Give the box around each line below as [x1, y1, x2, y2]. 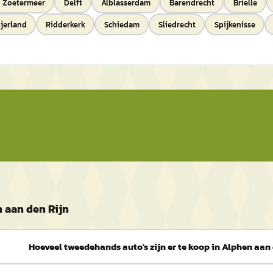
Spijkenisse [214, 18, 255, 30]
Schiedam [104, 18, 140, 30]
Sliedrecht [158, 18, 196, 30]
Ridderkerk [45, 18, 85, 30]
